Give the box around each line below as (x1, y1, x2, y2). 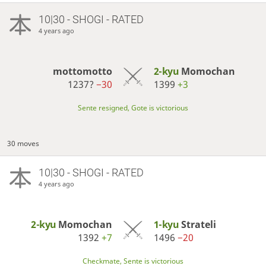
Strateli (180, 218, 216, 232)
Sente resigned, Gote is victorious (78, 103, 188, 113)
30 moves (7, 138, 40, 149)
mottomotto (53, 65, 113, 78)
